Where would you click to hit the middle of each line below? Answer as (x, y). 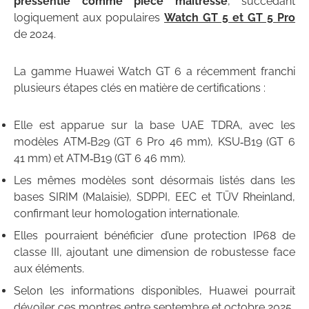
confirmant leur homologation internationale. (127, 214)
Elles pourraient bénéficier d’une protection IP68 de (154, 236)
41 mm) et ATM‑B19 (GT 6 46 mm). (100, 159)
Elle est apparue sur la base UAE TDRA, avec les (154, 126)
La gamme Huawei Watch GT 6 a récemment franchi (154, 72)
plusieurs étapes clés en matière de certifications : (140, 88)
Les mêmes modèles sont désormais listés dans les (154, 181)
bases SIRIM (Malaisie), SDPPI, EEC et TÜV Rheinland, (154, 197)
